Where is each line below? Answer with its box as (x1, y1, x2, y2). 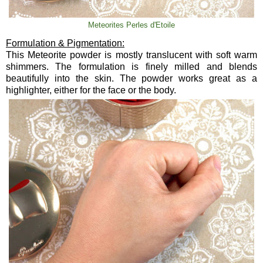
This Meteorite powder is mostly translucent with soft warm (6, 50, 257, 60)
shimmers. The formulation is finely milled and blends (6, 62, 257, 72)
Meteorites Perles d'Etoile (88, 21, 175, 30)
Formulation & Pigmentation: (6, 38, 124, 49)
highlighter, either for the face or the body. (6, 85, 176, 96)
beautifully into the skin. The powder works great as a (6, 73, 257, 84)
